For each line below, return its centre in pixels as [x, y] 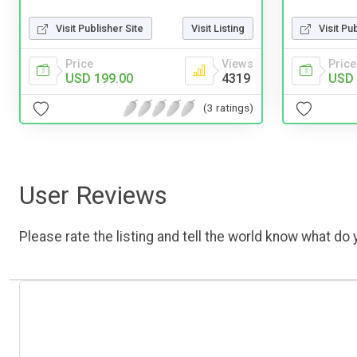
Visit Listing [218, 28]
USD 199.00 [99, 78]
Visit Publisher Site [100, 28]
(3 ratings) [228, 108]
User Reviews [93, 195]
